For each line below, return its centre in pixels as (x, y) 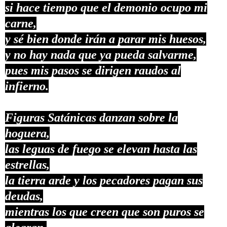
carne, (21, 23)
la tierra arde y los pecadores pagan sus (104, 180)
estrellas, (27, 164)
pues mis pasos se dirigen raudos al (93, 70)
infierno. (27, 86)
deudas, (24, 196)
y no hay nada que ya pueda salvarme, (101, 54)
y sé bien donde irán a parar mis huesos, (106, 39)
